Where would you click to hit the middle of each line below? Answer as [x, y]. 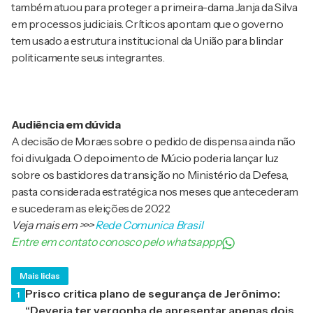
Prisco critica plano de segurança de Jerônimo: [153, 294]
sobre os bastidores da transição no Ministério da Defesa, [150, 175]
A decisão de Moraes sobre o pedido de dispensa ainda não [153, 141]
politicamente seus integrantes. [88, 58]
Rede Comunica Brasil [149, 225]
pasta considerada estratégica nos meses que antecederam [155, 192]
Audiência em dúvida [66, 125]
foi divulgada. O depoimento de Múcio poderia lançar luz [145, 158]
